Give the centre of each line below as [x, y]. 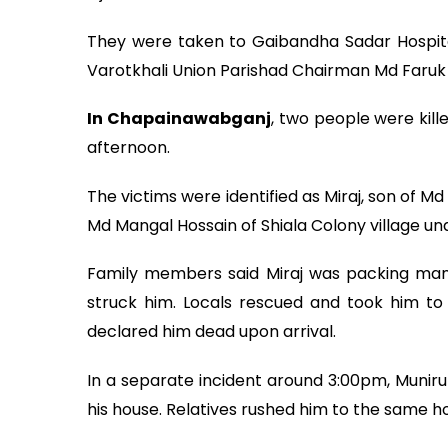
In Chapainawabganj [179, 119]
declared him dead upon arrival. [211, 332]
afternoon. [128, 148]
